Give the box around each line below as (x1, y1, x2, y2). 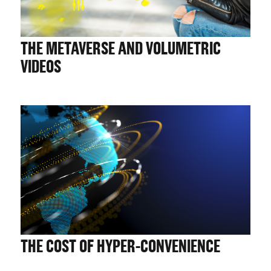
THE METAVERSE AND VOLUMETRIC (21, 40, 221, 59)
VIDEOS (21, 58, 61, 77)
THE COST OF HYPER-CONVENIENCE (21, 237, 220, 256)
